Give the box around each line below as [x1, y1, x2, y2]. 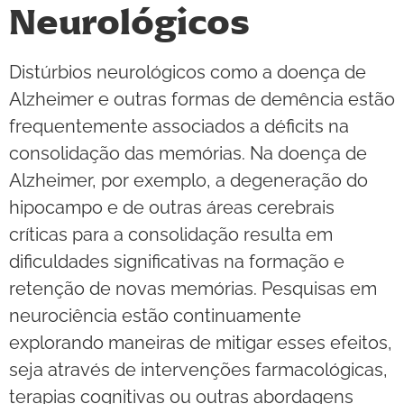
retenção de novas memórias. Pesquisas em [9, 277, 377, 299]
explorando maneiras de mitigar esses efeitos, [9, 331, 392, 353]
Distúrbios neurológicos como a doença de [9, 60, 366, 83]
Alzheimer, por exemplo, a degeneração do [9, 169, 368, 191]
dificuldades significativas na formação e [9, 250, 344, 272]
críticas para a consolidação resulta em [9, 223, 333, 245]
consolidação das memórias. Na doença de [9, 142, 367, 164]
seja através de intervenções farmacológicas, [9, 358, 388, 381]
